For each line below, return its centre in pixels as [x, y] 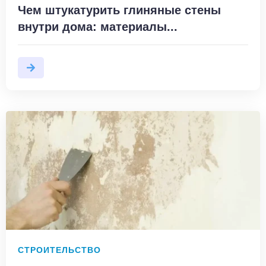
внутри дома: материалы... [98, 26]
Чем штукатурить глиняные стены [119, 10]
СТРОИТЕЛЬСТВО [59, 250]
